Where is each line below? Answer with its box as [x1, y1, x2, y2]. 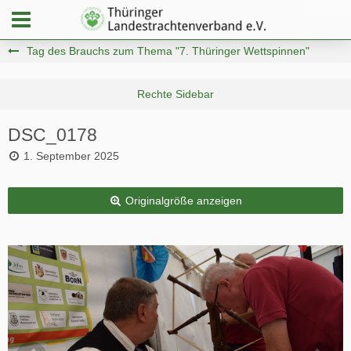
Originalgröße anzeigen [125, 194, 242, 207]
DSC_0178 [8, 125, 97, 145]
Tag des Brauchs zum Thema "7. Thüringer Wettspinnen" [27, 45, 309, 57]
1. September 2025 [24, 150, 119, 162]
